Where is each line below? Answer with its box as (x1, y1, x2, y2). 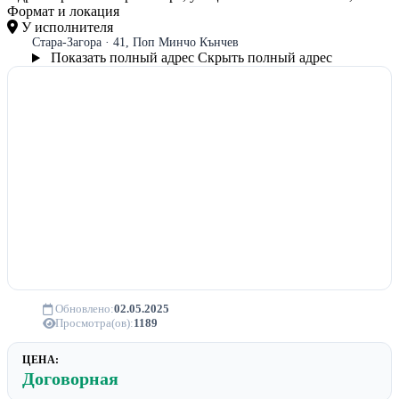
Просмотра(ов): (55, 316, 134, 330)
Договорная (22, 369, 118, 389)
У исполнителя (18, 20, 113, 36)
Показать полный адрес (50, 50, 194, 66)
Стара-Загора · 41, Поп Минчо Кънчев (32, 36, 239, 50)
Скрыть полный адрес (197, 50, 332, 66)
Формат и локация (7, 4, 119, 20)
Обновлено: (55, 302, 114, 316)
